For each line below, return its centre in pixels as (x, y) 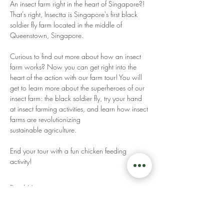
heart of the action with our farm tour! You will (77, 77)
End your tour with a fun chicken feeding (69, 151)
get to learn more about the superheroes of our (78, 88)
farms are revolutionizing (46, 119)
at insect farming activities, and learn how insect (80, 109)
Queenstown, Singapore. (48, 35)
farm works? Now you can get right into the (74, 67)
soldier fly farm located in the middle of (67, 25)
